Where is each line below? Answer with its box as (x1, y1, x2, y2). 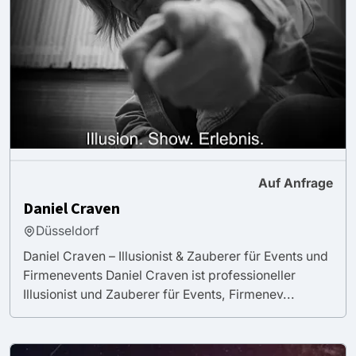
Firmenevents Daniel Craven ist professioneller (23, 267, 296, 283)
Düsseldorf (36, 222, 99, 238)
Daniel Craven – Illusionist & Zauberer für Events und (23, 248, 328, 264)
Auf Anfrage (258, 175, 333, 191)
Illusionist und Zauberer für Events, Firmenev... (23, 286, 295, 302)
